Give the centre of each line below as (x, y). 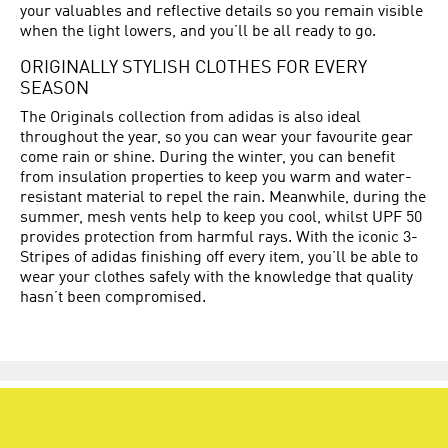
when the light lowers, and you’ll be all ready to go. (198, 32)
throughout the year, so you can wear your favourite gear (216, 138)
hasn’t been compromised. (113, 298)
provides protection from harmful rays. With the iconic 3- (219, 238)
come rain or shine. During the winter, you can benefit (207, 158)
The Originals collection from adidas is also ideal (190, 118)
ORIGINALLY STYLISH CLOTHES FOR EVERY (193, 68)
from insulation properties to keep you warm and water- (216, 178)
